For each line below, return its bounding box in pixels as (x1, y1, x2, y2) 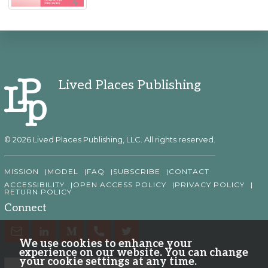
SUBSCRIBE (113, 167, 160, 176)
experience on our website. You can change (19, 246, 248, 259)
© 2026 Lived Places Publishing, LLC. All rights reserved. (4, 135, 215, 145)
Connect (4, 202, 47, 215)
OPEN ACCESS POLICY (73, 180, 166, 190)
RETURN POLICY (4, 187, 72, 197)
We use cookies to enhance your (19, 237, 192, 250)
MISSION (4, 167, 39, 176)
